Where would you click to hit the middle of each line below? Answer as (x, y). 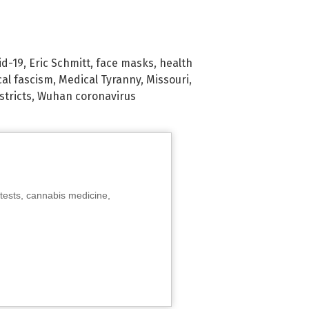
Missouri (168, 80)
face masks (125, 63)
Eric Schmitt (60, 63)
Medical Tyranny (100, 80)
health (176, 63)
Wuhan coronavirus (87, 97)
